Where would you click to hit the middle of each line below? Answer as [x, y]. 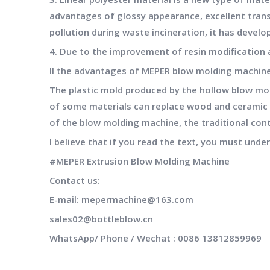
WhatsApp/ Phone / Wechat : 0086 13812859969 [155, 238]
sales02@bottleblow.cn [101, 219]
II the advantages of [96, 71]
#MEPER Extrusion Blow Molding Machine [140, 161]
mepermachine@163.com [137, 200]
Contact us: [75, 181]
